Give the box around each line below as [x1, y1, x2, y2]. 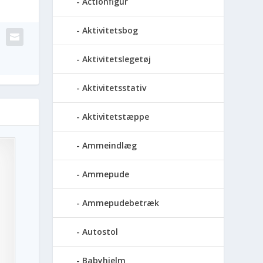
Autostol [82, 226, 119, 238]
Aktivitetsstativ [82, 82, 147, 94]
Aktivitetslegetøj [82, 53, 151, 65]
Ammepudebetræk [82, 197, 160, 209]
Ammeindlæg [82, 140, 137, 151]
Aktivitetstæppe [82, 111, 150, 123]
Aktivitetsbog [82, 25, 139, 36]
